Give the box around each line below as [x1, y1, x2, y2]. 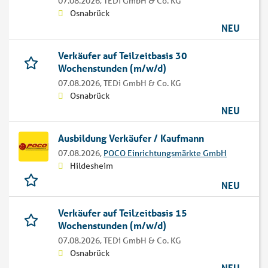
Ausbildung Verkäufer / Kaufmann [58, 132, 204, 145]
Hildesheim [70, 160, 113, 172]
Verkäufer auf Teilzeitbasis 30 [58, 49, 187, 62]
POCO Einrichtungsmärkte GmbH [103, 148, 227, 159]
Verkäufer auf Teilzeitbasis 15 [58, 206, 187, 220]
